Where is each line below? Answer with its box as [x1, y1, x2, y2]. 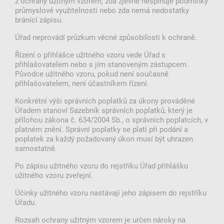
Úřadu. [15, 196, 36, 207]
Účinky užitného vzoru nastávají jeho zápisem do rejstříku [15, 187, 206, 197]
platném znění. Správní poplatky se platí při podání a [15, 123, 188, 134]
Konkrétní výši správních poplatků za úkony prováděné [15, 95, 195, 105]
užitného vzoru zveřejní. [15, 169, 93, 180]
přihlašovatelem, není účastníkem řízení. [15, 77, 149, 88]
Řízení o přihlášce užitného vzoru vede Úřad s [15, 49, 165, 59]
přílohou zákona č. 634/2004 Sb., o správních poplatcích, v [15, 114, 208, 124]
